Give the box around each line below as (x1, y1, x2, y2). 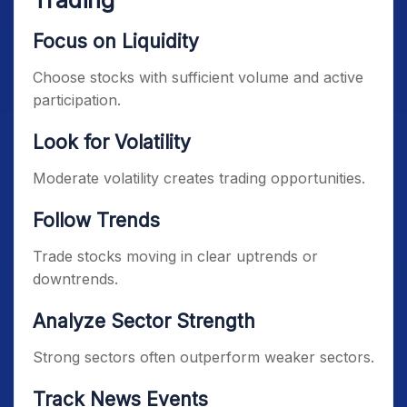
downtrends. (33, 270, 118, 288)
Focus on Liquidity (33, 30, 199, 53)
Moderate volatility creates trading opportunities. (33, 169, 365, 187)
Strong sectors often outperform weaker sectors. (33, 348, 374, 366)
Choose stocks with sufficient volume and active (33, 68, 363, 86)
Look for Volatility (33, 131, 191, 154)
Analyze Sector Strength (33, 310, 255, 333)
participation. (33, 91, 121, 109)
